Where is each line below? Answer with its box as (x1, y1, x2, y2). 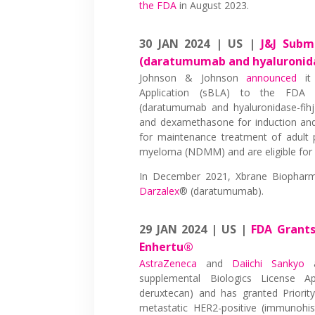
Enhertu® (139, 238, 194, 255)
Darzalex (139, 184, 180, 198)
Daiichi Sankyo (232, 256, 305, 270)
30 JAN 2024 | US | (139, 35, 262, 51)
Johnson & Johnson (139, 70, 247, 84)
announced (246, 70, 297, 84)
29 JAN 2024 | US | (139, 221, 252, 237)
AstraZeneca (139, 256, 198, 270)
